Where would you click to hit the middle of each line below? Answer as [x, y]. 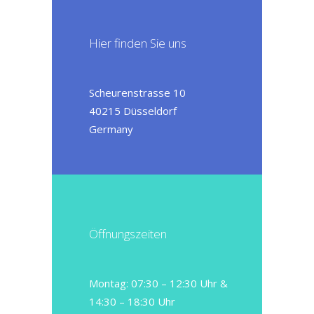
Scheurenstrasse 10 [137, 93]
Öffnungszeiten [128, 234]
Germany [111, 129]
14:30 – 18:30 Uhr [132, 301]
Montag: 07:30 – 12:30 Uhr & [158, 283]
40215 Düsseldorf [133, 111]
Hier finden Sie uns [138, 43]
